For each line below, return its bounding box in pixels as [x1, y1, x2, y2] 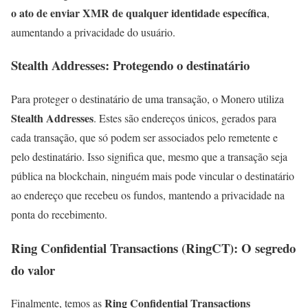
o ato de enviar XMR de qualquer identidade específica [11, 4, 267, 21]
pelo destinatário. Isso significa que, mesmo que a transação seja [11, 148, 287, 164]
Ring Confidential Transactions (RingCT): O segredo [11, 238, 296, 257]
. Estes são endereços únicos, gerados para [93, 110, 276, 125]
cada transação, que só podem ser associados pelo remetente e [11, 129, 278, 144]
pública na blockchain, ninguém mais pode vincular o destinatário [11, 168, 294, 183]
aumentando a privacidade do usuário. [11, 24, 175, 39]
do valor [11, 260, 55, 279]
